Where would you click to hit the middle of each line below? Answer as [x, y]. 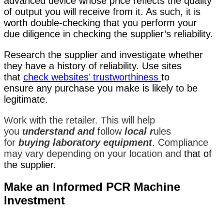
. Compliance [180, 143]
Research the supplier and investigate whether [103, 55]
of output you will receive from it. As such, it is [102, 12]
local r [138, 132]
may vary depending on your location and [93, 154]
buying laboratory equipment [84, 143]
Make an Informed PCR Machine [92, 187]
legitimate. [26, 100]
